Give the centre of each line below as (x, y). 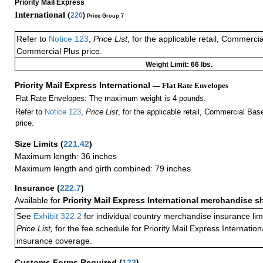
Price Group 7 (105, 16)
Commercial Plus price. (59, 51)
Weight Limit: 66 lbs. (179, 65)
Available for (39, 200)
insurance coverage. (54, 241)
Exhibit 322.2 (58, 216)
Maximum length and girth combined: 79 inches (103, 169)
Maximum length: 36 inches (66, 156)
